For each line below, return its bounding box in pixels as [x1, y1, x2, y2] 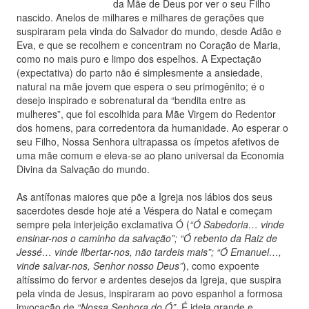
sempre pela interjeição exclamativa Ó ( [17, 217, 190, 231]
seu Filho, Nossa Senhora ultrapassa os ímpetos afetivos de [17, 134, 279, 148]
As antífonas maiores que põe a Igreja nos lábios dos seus [17, 190, 272, 203]
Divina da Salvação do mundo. [17, 162, 150, 176]
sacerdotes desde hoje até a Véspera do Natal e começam [17, 203, 272, 217]
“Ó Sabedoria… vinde [190, 217, 284, 231]
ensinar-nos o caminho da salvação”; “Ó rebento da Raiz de [17, 231, 277, 245]
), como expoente [183, 259, 259, 272]
